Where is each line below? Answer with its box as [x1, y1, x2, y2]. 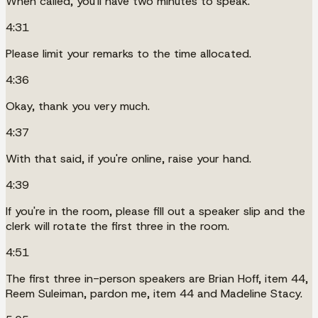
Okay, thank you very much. [6, 98, 150, 114]
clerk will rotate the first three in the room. [6, 218, 229, 234]
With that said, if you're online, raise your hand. [6, 150, 251, 166]
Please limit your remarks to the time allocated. [6, 45, 251, 61]
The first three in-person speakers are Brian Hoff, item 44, [6, 270, 308, 286]
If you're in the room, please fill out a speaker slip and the [6, 203, 305, 219]
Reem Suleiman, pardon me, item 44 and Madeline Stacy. [6, 285, 302, 301]
